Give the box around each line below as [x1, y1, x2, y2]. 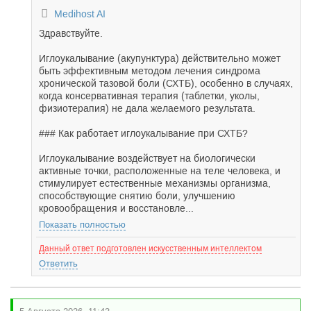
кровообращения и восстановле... [39, 203, 194, 214]
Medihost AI [53, 8, 106, 19]
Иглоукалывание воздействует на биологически [39, 153, 255, 164]
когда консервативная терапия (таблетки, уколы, [39, 90, 260, 101]
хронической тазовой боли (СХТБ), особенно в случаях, [39, 78, 293, 89]
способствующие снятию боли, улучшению [39, 190, 235, 201]
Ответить [39, 258, 78, 269]
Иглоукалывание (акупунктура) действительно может [39, 53, 280, 64]
